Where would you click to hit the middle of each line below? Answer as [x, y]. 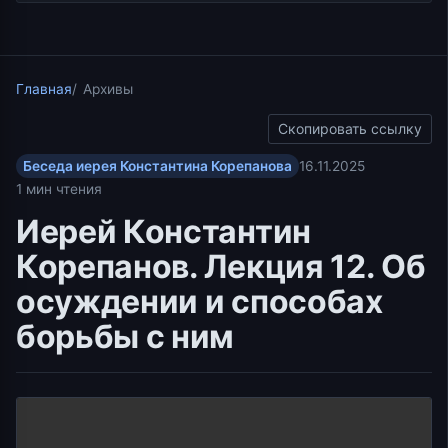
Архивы [108, 89]
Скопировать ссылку [350, 129]
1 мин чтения [59, 189]
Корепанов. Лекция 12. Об [221, 267]
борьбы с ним [125, 337]
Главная [44, 89]
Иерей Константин [163, 232]
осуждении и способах [199, 302]
